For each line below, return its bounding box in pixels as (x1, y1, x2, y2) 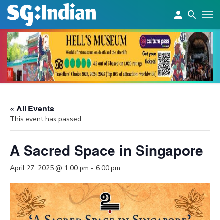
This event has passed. (10, 114, 82, 124)
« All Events (10, 103, 54, 114)
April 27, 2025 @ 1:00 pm (10, 164, 89, 173)
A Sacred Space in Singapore (10, 140, 203, 160)
